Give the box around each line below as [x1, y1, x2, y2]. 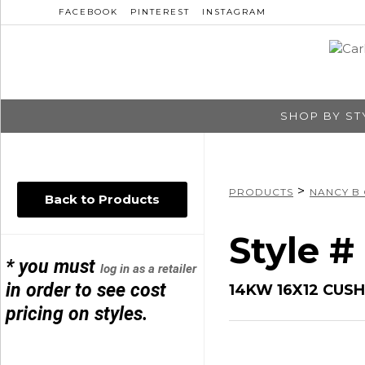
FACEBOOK [59, 7, 118, 17]
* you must [6, 255, 101, 278]
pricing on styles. [6, 302, 148, 325]
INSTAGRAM [202, 7, 266, 17]
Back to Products [45, 191, 160, 207]
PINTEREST [130, 7, 190, 17]
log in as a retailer [100, 261, 197, 276]
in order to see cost [6, 279, 167, 301]
